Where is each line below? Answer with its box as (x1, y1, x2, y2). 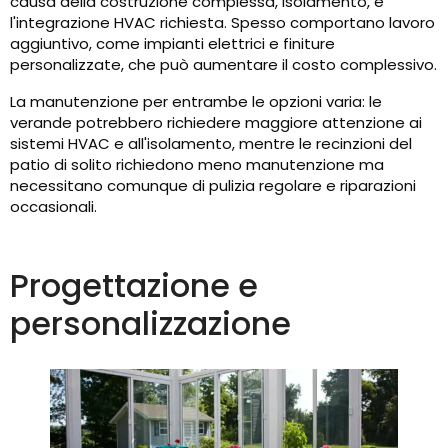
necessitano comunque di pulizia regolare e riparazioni (10, 175, 416, 197)
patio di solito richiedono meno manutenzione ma (10, 154, 384, 176)
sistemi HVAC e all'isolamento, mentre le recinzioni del (10, 133, 412, 155)
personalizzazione (10, 301, 291, 347)
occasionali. (10, 196, 97, 218)
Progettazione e (10, 263, 258, 309)
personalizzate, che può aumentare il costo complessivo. (10, 54, 437, 76)
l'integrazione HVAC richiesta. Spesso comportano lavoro (10, 12, 435, 34)
